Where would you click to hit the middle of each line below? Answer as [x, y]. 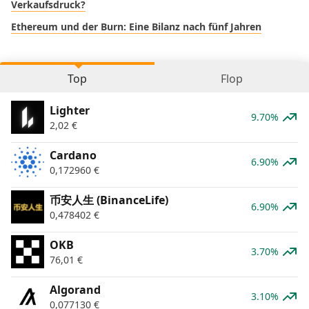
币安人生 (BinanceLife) [109, 200]
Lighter [70, 111]
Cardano [73, 156]
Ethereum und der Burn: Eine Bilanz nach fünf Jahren [136, 27]
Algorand [75, 290]
